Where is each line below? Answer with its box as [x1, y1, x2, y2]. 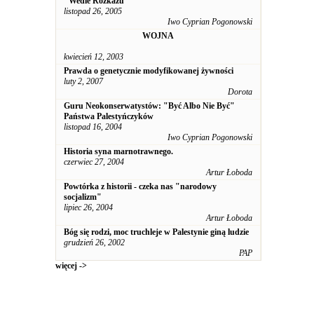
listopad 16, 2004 [64, 122, 122, 132]
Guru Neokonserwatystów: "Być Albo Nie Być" [64, 101, 235, 111]
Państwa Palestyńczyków [64, 111, 153, 121]
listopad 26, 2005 [64, 6, 122, 16]
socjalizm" [64, 192, 102, 202]
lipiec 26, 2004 [64, 203, 113, 212]
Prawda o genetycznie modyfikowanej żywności [64, 66, 233, 76]
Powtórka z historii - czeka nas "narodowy [64, 182, 217, 191]
